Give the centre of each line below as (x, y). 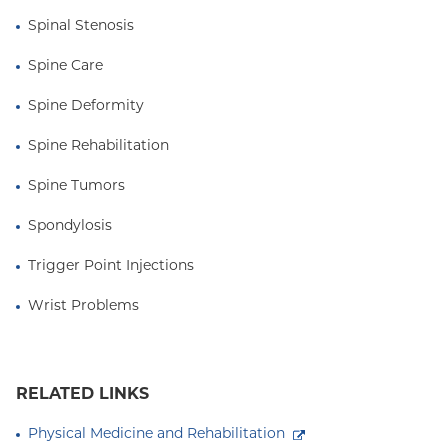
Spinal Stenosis (81, 26)
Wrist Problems (83, 306)
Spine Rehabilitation (98, 146)
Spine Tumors (76, 186)
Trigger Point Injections (111, 266)
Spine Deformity (86, 106)
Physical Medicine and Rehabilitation (156, 434)
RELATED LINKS (82, 395)
